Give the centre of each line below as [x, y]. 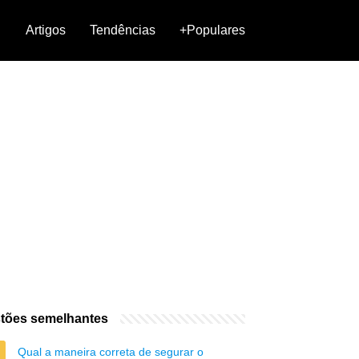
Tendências [123, 30]
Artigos [46, 30]
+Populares [212, 30]
